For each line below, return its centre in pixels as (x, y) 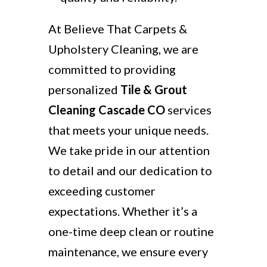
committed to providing (112, 69)
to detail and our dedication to (130, 170)
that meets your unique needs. (128, 130)
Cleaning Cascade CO (106, 110)
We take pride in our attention (129, 150)
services (188, 110)
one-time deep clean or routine (131, 231)
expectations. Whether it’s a (122, 211)
